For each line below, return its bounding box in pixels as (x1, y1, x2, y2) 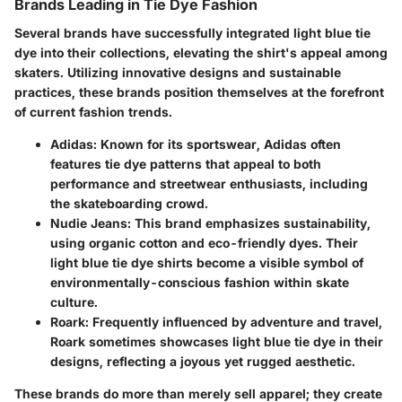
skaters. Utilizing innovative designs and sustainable (14, 65, 341, 81)
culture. (50, 294, 98, 310)
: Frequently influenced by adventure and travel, (85, 314, 382, 330)
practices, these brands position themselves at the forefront (14, 84, 384, 100)
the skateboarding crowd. (50, 196, 208, 212)
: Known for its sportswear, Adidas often (93, 136, 341, 153)
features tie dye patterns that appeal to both (50, 156, 321, 172)
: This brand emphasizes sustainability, (127, 215, 371, 232)
